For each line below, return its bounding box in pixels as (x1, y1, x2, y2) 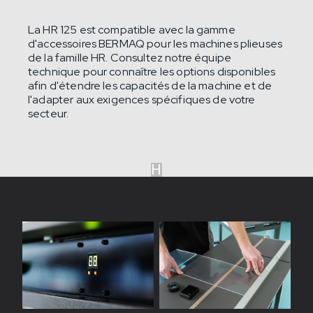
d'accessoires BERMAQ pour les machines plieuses (28, 36, 283, 51)
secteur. (28, 105, 69, 121)
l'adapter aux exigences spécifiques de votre (28, 92, 256, 107)
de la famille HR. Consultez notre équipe (28, 50, 232, 65)
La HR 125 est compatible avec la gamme (28, 22, 235, 37)
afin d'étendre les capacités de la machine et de (28, 78, 272, 93)
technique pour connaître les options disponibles (28, 64, 276, 79)
